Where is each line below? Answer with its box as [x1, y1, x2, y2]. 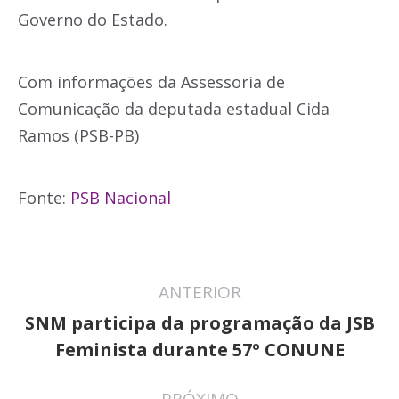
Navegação [17, 254, 188, 296]
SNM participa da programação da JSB [24, 311, 375, 336]
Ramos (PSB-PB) [18, 125, 139, 147]
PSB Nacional [70, 187, 171, 209]
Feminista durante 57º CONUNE [54, 338, 345, 362]
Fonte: [18, 187, 70, 209]
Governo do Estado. [18, 9, 167, 31]
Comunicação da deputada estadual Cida [18, 98, 330, 120]
